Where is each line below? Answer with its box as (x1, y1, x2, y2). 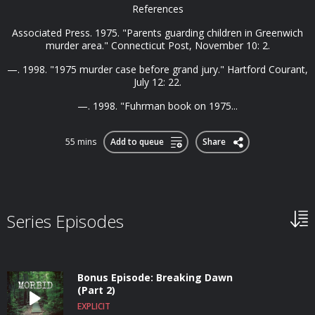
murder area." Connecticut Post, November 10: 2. (45, 39, 270, 52)
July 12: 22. (134, 75, 181, 89)
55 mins (65, 136, 96, 148)
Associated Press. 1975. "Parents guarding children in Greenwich (12, 26, 303, 39)
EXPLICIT (77, 300, 110, 312)
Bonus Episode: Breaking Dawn (77, 271, 233, 284)
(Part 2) (77, 283, 115, 297)
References (131, 2, 184, 15)
